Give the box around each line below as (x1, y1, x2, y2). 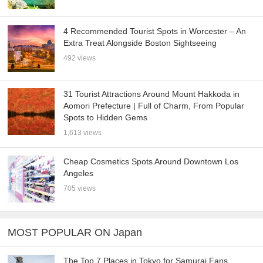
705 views (63, 184, 96, 193)
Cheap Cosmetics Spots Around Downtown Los (63, 157, 239, 167)
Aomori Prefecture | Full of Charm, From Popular (63, 101, 245, 111)
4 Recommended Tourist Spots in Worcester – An (63, 26, 247, 36)
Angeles (63, 168, 94, 178)
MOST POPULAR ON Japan (8, 226, 143, 238)
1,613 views (63, 129, 102, 137)
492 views (63, 53, 96, 62)
